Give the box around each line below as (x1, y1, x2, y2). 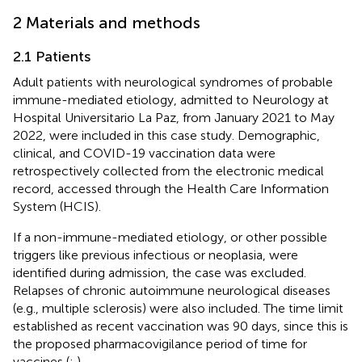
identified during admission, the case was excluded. (13, 264, 306, 280)
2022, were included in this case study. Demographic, (13, 127, 320, 143)
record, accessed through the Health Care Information (13, 180, 329, 196)
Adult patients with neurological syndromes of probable (13, 74, 333, 90)
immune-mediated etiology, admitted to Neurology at (13, 91, 329, 107)
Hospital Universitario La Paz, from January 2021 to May (13, 109, 335, 125)
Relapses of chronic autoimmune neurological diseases (13, 282, 330, 298)
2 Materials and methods (13, 12, 200, 32)
